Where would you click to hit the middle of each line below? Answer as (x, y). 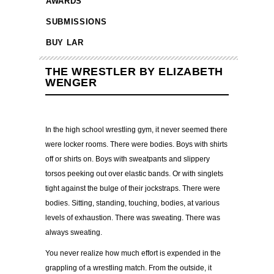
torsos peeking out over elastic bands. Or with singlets (134, 174)
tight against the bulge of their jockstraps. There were (133, 189)
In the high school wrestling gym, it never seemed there (136, 130)
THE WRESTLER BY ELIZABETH (134, 72)
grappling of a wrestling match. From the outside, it (128, 268)
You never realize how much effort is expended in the (133, 254)
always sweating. (75, 233)
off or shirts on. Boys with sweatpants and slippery (128, 159)
